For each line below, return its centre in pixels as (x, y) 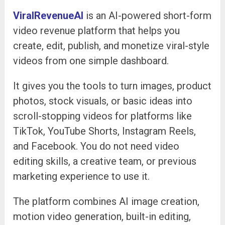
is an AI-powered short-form (148, 15)
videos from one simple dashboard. (91, 61)
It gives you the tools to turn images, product (113, 86)
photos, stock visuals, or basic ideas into (103, 101)
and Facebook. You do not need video (96, 146)
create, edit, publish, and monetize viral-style (111, 45)
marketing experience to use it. (82, 176)
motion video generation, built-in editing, (102, 216)
